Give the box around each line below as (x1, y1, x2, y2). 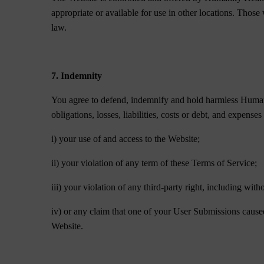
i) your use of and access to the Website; (51, 134, 200, 144)
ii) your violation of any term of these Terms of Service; (51, 158, 258, 168)
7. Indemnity (51, 71, 103, 81)
